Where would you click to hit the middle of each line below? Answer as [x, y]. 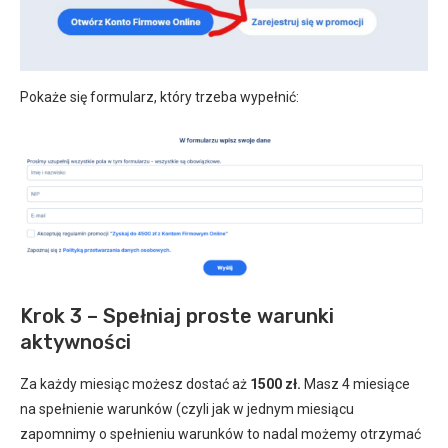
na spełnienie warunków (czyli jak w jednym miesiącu [187, 408]
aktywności [75, 341]
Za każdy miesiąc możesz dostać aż [135, 383]
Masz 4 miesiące [355, 383]
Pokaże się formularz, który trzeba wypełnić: [159, 97]
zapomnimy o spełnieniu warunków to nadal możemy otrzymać [220, 433]
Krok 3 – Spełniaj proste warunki [177, 315]
